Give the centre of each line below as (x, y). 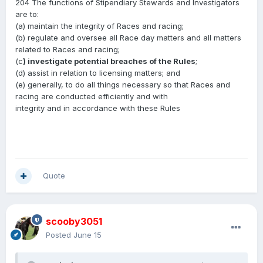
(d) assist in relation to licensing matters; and (98, 73)
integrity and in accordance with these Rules (98, 108)
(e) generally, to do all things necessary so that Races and (123, 85)
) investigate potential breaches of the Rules (109, 61)
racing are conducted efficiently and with (92, 97)
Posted (60, 235)
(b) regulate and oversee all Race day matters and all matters (128, 38)
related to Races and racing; (68, 50)
